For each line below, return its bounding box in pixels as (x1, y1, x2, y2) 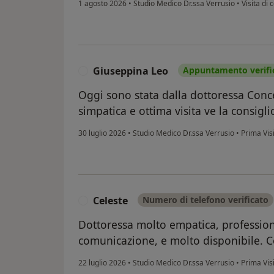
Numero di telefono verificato (143, 193, 268, 206)
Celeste (93, 193, 128, 207)
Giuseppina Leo (93, 64, 168, 78)
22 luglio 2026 (78, 257, 126, 268)
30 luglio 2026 (78, 127, 126, 138)
